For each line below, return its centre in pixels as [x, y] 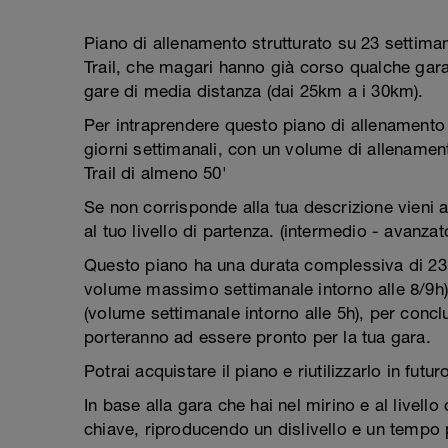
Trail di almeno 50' [155, 173]
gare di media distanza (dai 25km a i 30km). [254, 91]
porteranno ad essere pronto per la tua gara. [257, 337]
